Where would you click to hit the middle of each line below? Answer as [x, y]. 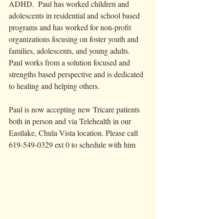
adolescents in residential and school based [75, 15]
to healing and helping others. [56, 86]
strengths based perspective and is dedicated [77, 74]
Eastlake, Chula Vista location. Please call [74, 132]
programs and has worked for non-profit [71, 27]
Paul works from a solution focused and [70, 62]
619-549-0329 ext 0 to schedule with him [73, 144]
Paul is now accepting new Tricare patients [75, 109]
